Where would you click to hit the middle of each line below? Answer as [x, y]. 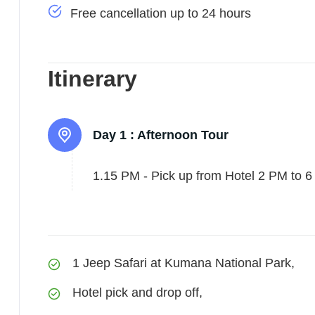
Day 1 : [114, 135]
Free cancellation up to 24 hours [161, 13]
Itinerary [92, 79]
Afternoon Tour [183, 135]
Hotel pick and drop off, [137, 292]
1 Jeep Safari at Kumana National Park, [184, 263]
